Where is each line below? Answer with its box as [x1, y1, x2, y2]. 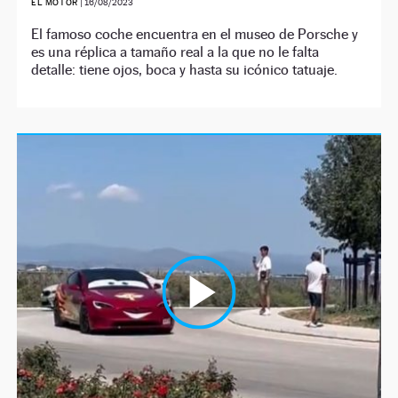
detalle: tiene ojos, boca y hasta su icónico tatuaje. [31, 61, 338, 79]
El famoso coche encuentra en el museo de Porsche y [31, 26, 359, 44]
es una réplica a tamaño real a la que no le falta [31, 44, 320, 61]
